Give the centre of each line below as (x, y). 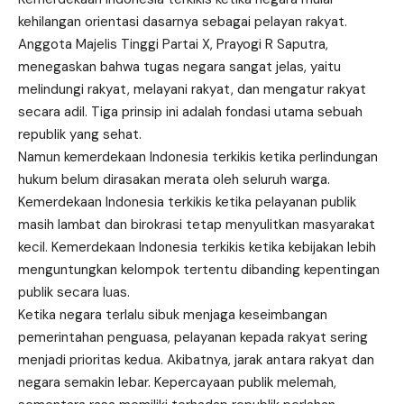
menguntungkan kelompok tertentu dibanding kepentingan (199, 269)
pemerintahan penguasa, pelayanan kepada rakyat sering (193, 337)
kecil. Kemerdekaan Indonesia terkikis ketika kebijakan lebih (197, 247)
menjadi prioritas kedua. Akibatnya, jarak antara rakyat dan (196, 359)
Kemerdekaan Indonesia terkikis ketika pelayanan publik (187, 202)
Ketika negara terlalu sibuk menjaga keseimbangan (173, 314)
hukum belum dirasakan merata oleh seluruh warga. (174, 179)
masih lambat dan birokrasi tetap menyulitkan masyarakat (197, 224)
